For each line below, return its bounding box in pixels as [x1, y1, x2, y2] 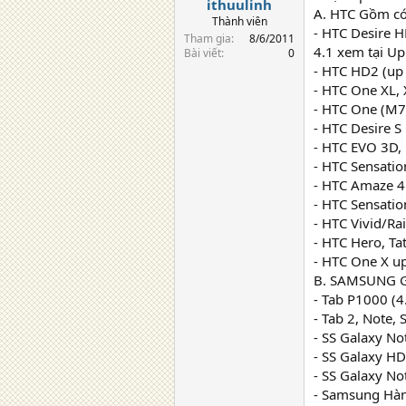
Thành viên [211, 13, 267, 29]
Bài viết [184, 44, 221, 61]
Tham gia [184, 30, 231, 46]
